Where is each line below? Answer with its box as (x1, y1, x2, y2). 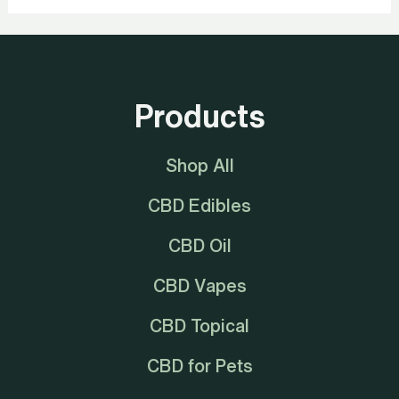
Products (134, 93, 265, 140)
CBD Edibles (148, 192, 251, 219)
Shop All (165, 152, 234, 179)
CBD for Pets (146, 353, 253, 379)
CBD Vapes (152, 273, 247, 299)
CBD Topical (150, 313, 249, 339)
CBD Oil (167, 232, 232, 259)
